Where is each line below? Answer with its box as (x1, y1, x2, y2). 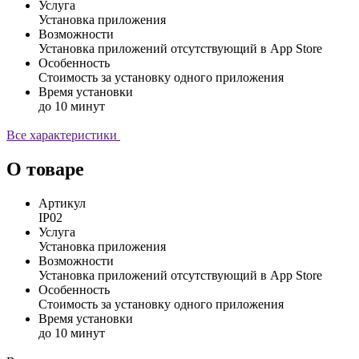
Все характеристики (6, 127, 120, 142)
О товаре (6, 158, 84, 179)
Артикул (38, 196, 86, 210)
